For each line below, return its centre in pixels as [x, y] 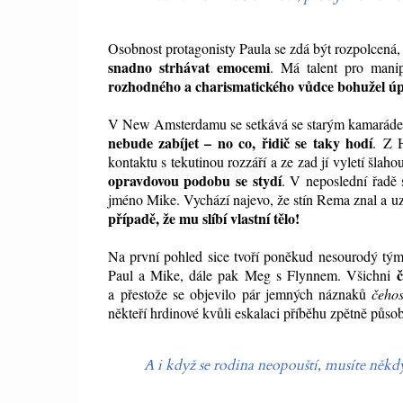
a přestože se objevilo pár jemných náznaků [240, 294]
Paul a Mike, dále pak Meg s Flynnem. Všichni [252, 275]
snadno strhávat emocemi [188, 67]
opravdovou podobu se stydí [194, 181]
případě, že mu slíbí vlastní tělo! [203, 219]
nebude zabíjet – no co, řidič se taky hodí [240, 143]
